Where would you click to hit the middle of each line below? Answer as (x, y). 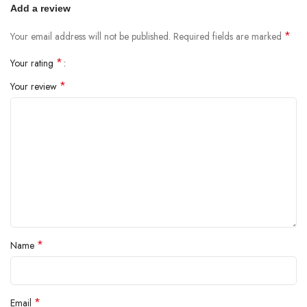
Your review (35, 87)
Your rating (33, 63)
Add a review (40, 9)
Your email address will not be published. (90, 37)
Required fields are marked (229, 37)
